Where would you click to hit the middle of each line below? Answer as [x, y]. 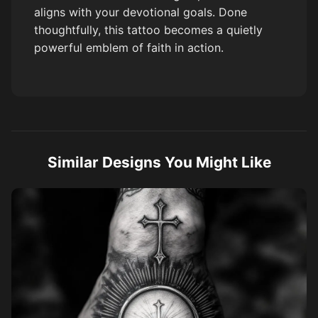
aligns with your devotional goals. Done [141, 12]
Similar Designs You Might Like [159, 162]
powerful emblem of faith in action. [129, 47]
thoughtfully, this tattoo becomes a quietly [148, 29]
